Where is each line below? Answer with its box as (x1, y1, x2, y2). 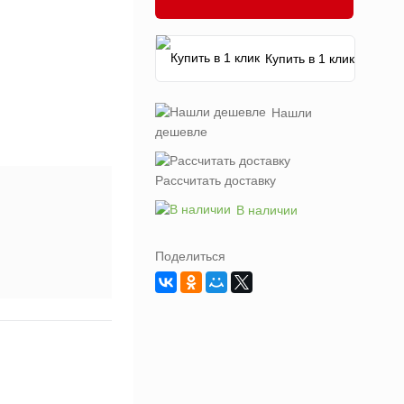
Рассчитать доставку (155, 173, 276, 188)
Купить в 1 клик (265, 51, 354, 66)
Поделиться (155, 249, 225, 263)
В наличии (236, 203, 298, 217)
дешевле (155, 124, 207, 139)
